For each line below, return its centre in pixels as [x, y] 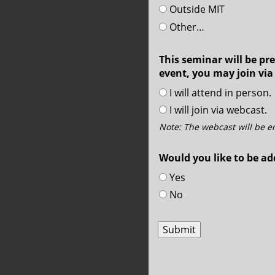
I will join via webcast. [218, 110]
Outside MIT [197, 10]
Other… [187, 27]
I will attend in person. [220, 93]
